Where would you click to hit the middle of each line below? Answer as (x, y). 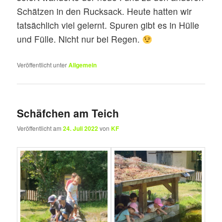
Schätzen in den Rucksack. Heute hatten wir (105, 11)
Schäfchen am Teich (68, 113)
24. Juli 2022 (81, 129)
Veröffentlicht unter (42, 64)
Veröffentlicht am (40, 128)
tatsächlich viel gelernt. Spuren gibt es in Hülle (108, 25)
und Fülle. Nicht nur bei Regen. (80, 39)
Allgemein (83, 65)
